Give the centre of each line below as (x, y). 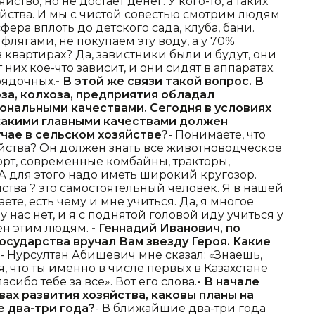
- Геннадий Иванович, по (166, 229)
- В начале (228, 282)
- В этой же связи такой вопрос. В (160, 82)
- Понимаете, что (217, 135)
